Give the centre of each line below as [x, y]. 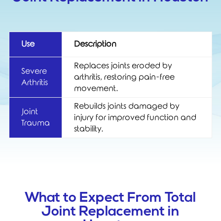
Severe [34, 71]
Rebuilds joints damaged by [127, 106]
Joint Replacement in [110, 212]
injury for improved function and [135, 117]
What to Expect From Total [110, 198]
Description [95, 44]
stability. [89, 129]
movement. [96, 88]
